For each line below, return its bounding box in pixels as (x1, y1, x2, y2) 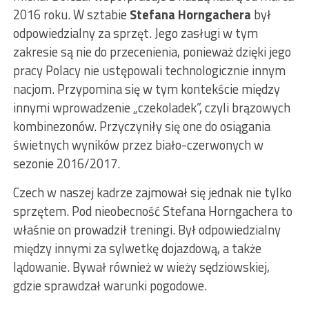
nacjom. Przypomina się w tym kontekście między (12, 79, 280, 99)
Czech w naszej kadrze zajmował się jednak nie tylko (12, 182, 292, 202)
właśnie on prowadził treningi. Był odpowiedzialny (12, 219, 281, 239)
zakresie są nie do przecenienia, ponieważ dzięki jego (12, 41, 291, 61)
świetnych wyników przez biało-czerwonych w (12, 134, 263, 154)
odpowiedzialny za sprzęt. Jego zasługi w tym (12, 23, 258, 43)
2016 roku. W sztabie (12, 4, 130, 24)
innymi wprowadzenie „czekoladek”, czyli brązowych (12, 97, 290, 117)
